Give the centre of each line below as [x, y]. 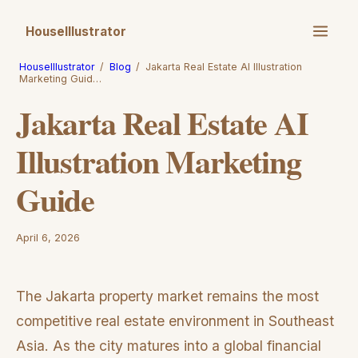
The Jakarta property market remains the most [167, 296]
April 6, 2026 [48, 238]
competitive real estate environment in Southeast [175, 320]
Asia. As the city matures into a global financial [169, 345]
